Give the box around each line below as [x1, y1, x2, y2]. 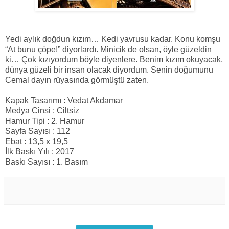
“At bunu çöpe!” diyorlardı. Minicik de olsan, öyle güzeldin [5, 45, 212, 54]
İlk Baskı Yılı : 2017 [5, 147, 74, 156]
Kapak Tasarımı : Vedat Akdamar [5, 96, 123, 105]
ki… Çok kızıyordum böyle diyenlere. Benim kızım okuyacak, [5, 55, 223, 64]
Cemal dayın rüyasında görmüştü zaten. [5, 76, 149, 85]
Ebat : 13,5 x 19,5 [5, 137, 68, 146]
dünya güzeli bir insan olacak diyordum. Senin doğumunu [5, 65, 213, 75]
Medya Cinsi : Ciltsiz [5, 106, 79, 116]
